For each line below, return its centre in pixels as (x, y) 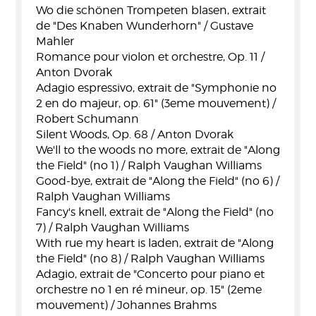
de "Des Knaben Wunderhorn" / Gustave (145, 26)
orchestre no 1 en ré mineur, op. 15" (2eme (149, 290)
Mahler (55, 41)
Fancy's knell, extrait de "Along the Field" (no (155, 212)
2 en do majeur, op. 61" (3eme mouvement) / (156, 103)
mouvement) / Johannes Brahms (126, 305)
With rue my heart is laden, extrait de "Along (155, 243)
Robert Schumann (87, 119)
